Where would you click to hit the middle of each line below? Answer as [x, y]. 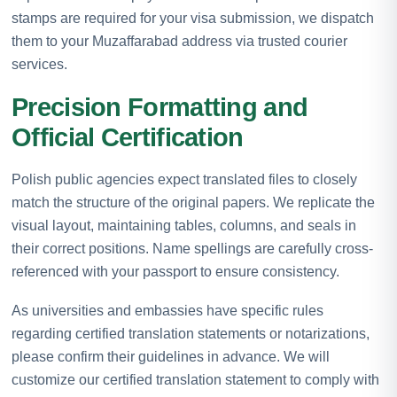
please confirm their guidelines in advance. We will [171, 356]
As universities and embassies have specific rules [167, 310]
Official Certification [128, 137]
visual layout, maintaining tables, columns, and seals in [184, 225]
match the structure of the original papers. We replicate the [193, 202]
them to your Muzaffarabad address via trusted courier [179, 41]
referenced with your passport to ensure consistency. [175, 271]
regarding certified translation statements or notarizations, [191, 333]
